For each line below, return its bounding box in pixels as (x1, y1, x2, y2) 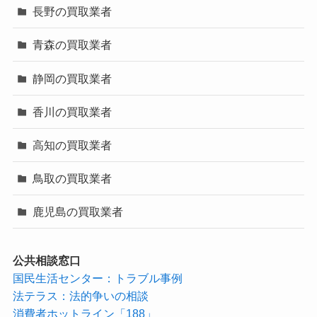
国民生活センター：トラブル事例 (12, 271, 183, 284)
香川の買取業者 (33, 105, 113, 118)
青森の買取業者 (33, 38, 113, 52)
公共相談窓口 (12, 253, 81, 267)
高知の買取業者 (33, 138, 113, 151)
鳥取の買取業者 (33, 172, 113, 185)
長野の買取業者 (33, 5, 113, 18)
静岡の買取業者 (33, 71, 113, 85)
